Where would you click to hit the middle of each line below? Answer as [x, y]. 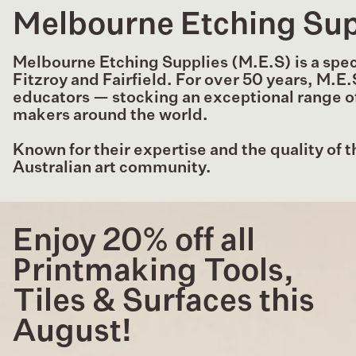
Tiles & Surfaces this [164, 303]
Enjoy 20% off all [134, 242]
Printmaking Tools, [153, 273]
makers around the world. [110, 116]
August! [72, 333]
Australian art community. [112, 168]
